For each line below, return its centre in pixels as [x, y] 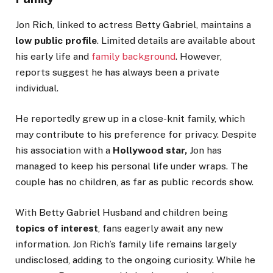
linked [70, 24]
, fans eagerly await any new [161, 229]
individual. [37, 88]
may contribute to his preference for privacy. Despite [136, 134]
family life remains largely [176, 244]
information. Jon [52, 244]
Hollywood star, [150, 150]
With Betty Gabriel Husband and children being [122, 213]
